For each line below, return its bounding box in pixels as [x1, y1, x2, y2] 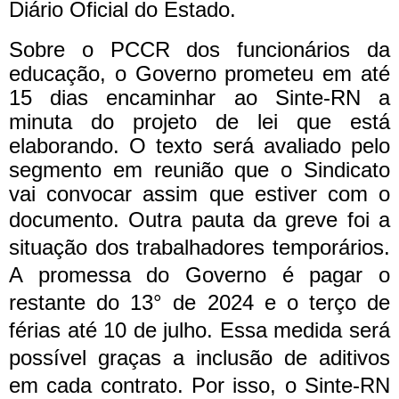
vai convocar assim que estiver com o [9, 181, 390, 206]
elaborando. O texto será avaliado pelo [9, 133, 390, 158]
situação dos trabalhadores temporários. [9, 234, 390, 259]
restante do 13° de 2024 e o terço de [9, 289, 390, 314]
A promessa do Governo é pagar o [9, 262, 390, 287]
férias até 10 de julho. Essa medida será [9, 317, 390, 342]
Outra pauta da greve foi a [128, 207, 391, 232]
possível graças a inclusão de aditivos [9, 345, 390, 370]
